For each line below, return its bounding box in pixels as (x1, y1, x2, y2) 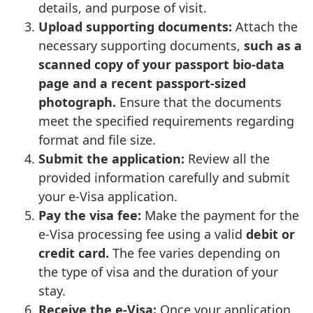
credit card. (38, 244, 109, 261)
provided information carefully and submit (38, 168, 290, 186)
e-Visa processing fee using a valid (38, 225, 246, 242)
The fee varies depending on (109, 244, 280, 261)
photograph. (38, 93, 119, 110)
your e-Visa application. (38, 187, 177, 205)
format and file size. (38, 131, 156, 148)
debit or (246, 225, 295, 242)
